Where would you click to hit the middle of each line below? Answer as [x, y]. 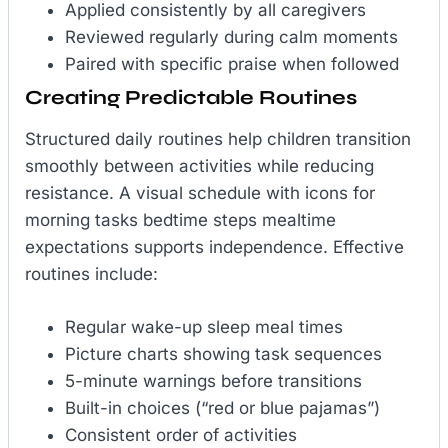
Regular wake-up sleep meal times [204, 326]
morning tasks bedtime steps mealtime [180, 220]
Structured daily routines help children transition [218, 139]
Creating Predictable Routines [191, 98]
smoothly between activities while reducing [199, 166]
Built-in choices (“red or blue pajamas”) [222, 407]
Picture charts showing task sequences [223, 353]
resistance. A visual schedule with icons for [200, 193]
